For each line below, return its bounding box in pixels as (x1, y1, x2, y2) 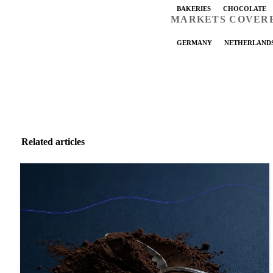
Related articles (21, 136, 85, 147)
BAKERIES (177, 4, 211, 12)
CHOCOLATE (223, 4, 266, 12)
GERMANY (177, 38, 212, 46)
